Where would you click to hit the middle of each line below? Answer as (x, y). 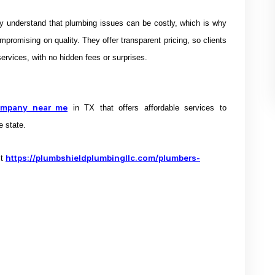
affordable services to (185, 108)
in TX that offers (106, 108)
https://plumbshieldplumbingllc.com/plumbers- (103, 158)
